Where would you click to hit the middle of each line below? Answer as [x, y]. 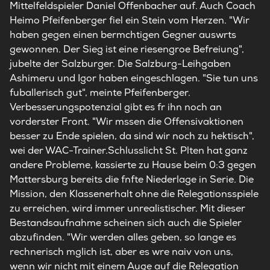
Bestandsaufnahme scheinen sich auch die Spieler [126, 223]
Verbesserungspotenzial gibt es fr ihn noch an [116, 107]
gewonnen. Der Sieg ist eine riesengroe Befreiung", [127, 49]
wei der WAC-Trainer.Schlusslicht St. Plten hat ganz [129, 150]
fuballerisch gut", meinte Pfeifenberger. [100, 93]
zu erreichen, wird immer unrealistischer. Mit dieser [127, 208]
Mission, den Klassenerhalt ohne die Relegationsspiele [134, 194]
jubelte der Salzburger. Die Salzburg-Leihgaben [120, 64]
